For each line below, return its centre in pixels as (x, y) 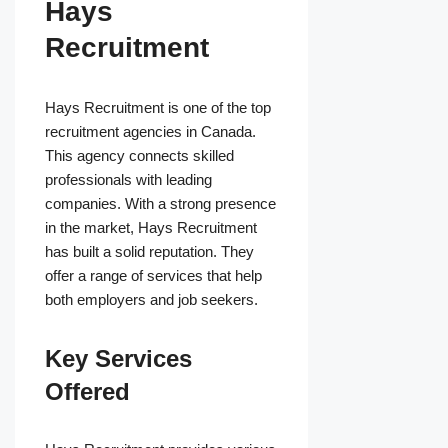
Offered (87, 392)
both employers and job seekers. (151, 300)
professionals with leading (128, 180)
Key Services (118, 359)
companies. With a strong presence (160, 204)
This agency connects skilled (139, 156)
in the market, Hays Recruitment (151, 228)
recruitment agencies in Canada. (150, 132)
